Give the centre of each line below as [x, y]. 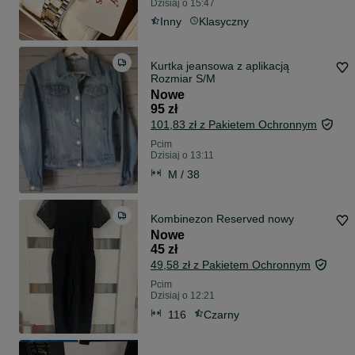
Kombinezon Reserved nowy [222, 219]
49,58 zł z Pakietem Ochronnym [231, 265]
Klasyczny [224, 22]
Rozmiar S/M [183, 79]
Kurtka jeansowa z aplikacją [220, 66]
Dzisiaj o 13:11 [182, 156]
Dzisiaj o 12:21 [183, 296]
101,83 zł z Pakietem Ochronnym [234, 125]
